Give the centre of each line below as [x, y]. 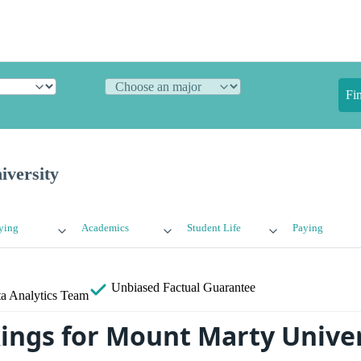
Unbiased [135, 288]
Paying [307, 228]
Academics [106, 228]
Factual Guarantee [209, 288]
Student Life [214, 228]
